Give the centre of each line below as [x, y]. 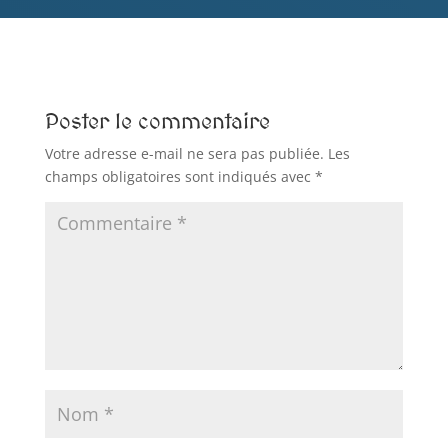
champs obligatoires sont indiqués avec [179, 176]
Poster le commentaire [157, 120]
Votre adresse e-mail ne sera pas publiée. [184, 153]
